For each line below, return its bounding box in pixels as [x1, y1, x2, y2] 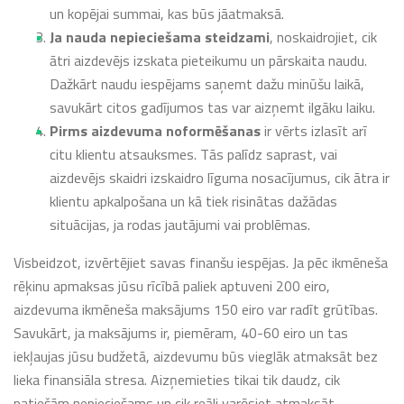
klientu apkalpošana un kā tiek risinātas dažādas [50, 189, 337, 212]
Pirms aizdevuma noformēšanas [50, 119, 261, 142]
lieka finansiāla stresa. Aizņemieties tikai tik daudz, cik [14, 368, 340, 390]
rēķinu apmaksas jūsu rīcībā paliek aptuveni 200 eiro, [14, 274, 330, 297]
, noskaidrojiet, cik [270, 25, 377, 48]
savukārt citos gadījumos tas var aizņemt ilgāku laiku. [50, 96, 375, 118]
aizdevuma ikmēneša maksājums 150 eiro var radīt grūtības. [14, 298, 378, 320]
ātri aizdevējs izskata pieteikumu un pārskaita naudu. [50, 49, 367, 71]
